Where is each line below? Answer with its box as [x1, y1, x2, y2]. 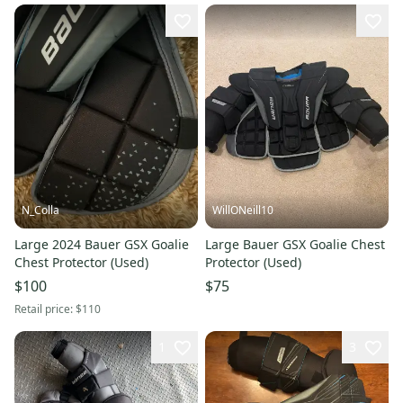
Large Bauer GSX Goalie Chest [205, 236, 385, 254]
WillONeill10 [212, 202, 273, 219]
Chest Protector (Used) [14, 254, 148, 272]
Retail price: [14, 301, 76, 318]
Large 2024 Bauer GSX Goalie [14, 236, 189, 254]
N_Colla [22, 202, 59, 219]
